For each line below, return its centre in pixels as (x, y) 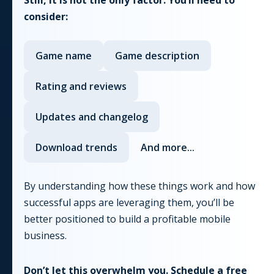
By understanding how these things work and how (139, 186)
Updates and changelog (92, 117)
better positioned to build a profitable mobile (127, 219)
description (171, 55)
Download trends (76, 147)
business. (45, 235)
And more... (168, 147)
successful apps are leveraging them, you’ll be (129, 202)
